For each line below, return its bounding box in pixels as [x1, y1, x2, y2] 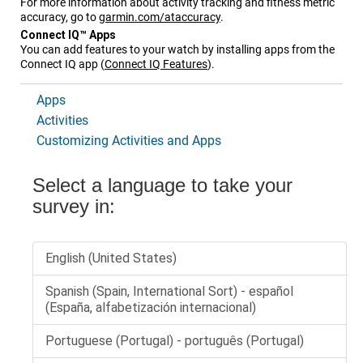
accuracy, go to [20, 11, 99, 24]
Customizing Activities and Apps [36, 133, 221, 149]
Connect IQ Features [105, 58, 207, 71]
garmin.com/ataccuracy [99, 11, 220, 24]
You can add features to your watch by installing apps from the [20, 43, 335, 57]
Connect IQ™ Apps [20, 28, 116, 42]
